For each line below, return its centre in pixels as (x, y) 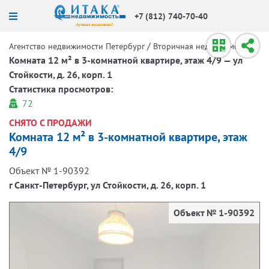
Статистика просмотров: (61, 89)
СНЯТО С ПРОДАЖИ (50, 122)
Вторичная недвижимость (202, 46)
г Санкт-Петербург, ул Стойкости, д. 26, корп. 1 (107, 185)
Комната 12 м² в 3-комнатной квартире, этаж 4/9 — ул (126, 60)
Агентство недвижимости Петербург (77, 46)
